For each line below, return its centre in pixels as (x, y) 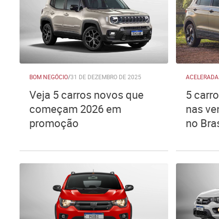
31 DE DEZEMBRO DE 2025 (106, 77)
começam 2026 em (75, 109)
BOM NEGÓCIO (49, 77)
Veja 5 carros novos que (87, 95)
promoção (54, 123)
